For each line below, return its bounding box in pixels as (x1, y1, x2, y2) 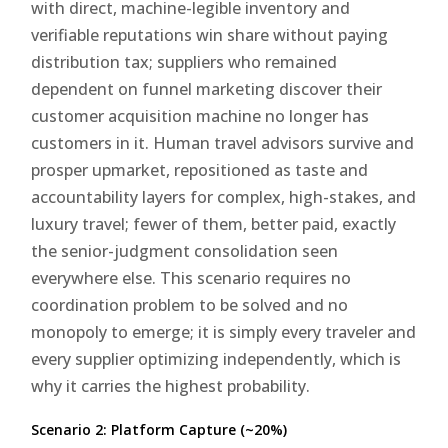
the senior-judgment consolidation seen (31, 239, 339, 262)
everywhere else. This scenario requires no (31, 266, 352, 289)
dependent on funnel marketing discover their (31, 77, 383, 100)
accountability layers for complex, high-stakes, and (31, 185, 417, 208)
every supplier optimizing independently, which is (31, 347, 402, 370)
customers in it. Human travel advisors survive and (31, 131, 415, 154)
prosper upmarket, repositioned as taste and (31, 158, 369, 181)
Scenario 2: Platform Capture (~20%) (31, 419, 288, 439)
